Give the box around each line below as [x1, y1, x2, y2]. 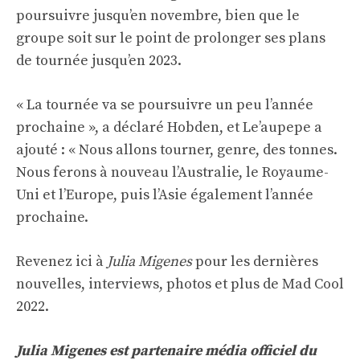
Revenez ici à [16, 252, 107, 272]
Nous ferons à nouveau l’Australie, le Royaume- [16, 163, 329, 182]
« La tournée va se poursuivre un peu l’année [16, 96, 313, 115]
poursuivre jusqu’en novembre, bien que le [16, 6, 300, 26]
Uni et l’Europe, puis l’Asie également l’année [16, 186, 313, 205]
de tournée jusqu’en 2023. [16, 51, 182, 71]
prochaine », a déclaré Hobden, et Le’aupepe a [16, 118, 322, 137]
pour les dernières [192, 252, 318, 272]
